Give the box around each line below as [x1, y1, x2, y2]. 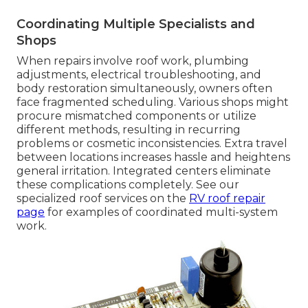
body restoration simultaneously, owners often [16, 82, 272, 96]
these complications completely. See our [16, 178, 239, 192]
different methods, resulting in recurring [16, 123, 241, 137]
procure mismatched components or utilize [16, 109, 256, 123]
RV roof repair [189, 192, 265, 206]
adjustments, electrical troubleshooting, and [16, 68, 261, 82]
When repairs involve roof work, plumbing [16, 54, 249, 68]
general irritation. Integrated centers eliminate [16, 164, 271, 178]
